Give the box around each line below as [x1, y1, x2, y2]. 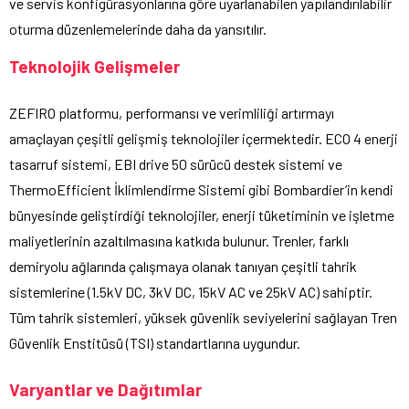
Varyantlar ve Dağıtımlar [9, 379, 202, 401]
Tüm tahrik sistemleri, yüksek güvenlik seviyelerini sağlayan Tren [9, 309, 397, 327]
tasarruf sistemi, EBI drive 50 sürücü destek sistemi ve [9, 155, 342, 173]
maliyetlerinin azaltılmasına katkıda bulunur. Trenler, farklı [9, 232, 349, 250]
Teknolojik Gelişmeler [9, 56, 180, 78]
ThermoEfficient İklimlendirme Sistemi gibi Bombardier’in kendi [9, 181, 393, 199]
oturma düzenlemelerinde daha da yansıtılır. [9, 20, 267, 38]
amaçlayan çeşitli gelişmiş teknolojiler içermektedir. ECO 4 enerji [9, 130, 398, 148]
